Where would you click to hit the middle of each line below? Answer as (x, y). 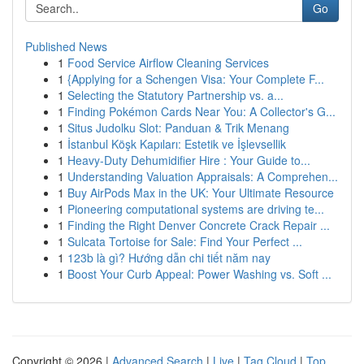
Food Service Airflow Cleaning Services (168, 63)
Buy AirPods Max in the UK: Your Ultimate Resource (201, 193)
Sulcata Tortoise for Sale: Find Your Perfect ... (185, 241)
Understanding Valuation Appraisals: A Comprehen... (203, 176)
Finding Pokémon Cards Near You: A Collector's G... (201, 111)
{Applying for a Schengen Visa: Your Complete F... (196, 79)
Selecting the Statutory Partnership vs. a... (175, 95)
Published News (66, 46)
